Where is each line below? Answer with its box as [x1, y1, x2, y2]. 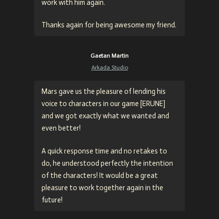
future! [42, 195, 63, 204]
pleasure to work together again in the [42, 183, 163, 192]
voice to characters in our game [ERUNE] [42, 99, 165, 109]
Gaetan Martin [90, 52, 129, 60]
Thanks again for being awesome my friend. [42, 21, 176, 30]
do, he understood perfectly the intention [42, 158, 173, 168]
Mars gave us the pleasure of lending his [42, 87, 166, 96]
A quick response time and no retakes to [42, 146, 167, 155]
